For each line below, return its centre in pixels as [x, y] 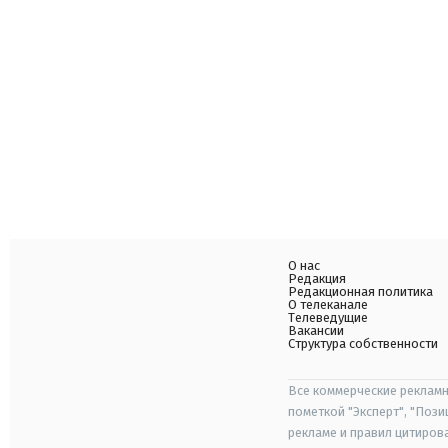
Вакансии [316, 330]
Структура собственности [363, 343]
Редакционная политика [360, 291]
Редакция [317, 278]
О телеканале [328, 304]
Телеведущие [328, 317]
